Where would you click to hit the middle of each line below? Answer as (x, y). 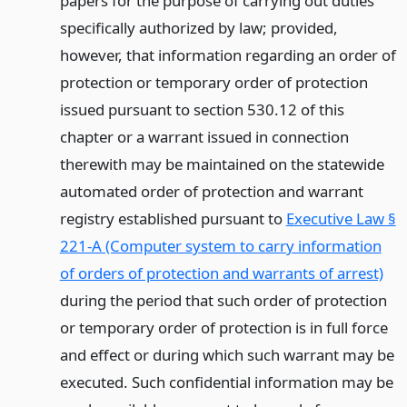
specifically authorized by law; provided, (199, 28)
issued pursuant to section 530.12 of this (202, 110)
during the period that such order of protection (223, 301)
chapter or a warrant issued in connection (204, 137)
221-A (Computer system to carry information (220, 246)
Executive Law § (341, 219)
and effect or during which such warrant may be (227, 355)
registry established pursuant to (173, 219)
